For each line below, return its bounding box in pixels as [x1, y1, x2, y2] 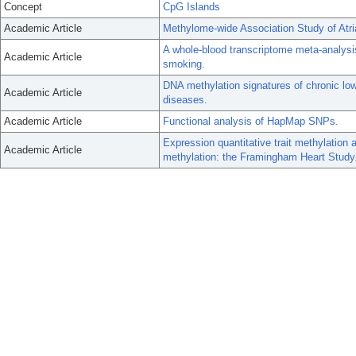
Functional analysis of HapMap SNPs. [163, 115, 339, 127]
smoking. [163, 58, 205, 70]
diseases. [163, 94, 207, 106]
